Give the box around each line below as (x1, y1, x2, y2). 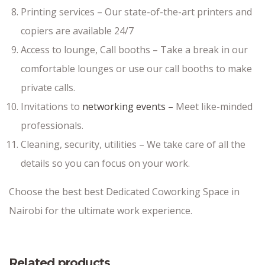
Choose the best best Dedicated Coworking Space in (9, 185, 240, 199)
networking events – (82, 100, 173, 114)
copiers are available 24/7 (21, 24, 134, 38)
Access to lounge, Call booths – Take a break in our (21, 43, 248, 57)
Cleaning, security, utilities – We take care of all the (21, 138, 245, 151)
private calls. (21, 81, 75, 95)
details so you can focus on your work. (21, 157, 190, 170)
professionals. (21, 119, 83, 132)
